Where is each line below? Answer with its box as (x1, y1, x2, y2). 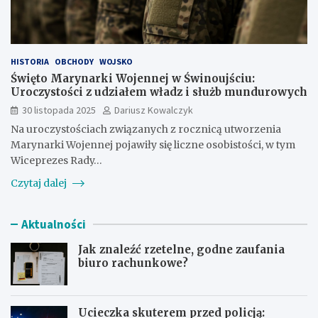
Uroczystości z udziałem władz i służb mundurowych (11, 84, 307, 99)
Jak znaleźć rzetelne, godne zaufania (78, 242, 285, 256)
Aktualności (21, 216, 86, 232)
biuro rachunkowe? (78, 256, 188, 270)
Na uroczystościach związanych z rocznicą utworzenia (11, 122, 281, 136)
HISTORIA (11, 55, 49, 67)
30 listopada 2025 (22, 103, 96, 116)
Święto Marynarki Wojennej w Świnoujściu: (11, 71, 255, 85)
